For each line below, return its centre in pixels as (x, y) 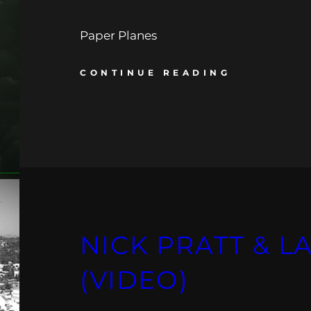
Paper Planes (119, 36)
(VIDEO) (134, 280)
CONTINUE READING (155, 73)
